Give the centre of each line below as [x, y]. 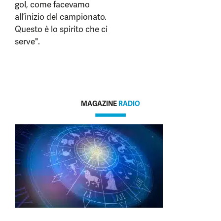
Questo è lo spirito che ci [61, 29]
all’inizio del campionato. [61, 17]
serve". [27, 41]
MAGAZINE [100, 104]
